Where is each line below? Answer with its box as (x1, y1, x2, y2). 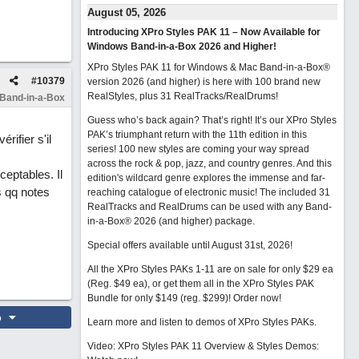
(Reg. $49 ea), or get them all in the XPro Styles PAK (87, 278, 314, 289)
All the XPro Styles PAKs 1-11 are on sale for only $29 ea (87, 264, 333, 275)
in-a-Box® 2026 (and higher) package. (87, 216, 255, 227)
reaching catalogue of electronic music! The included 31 (87, 187, 330, 198)
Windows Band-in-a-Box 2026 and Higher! (87, 41, 276, 52)
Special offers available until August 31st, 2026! (87, 240, 292, 251)
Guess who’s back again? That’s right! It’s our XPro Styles (87, 115, 337, 126)
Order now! (232, 292, 281, 304)
